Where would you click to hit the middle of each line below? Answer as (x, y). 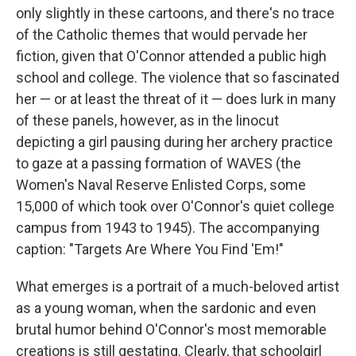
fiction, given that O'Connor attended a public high (171, 56)
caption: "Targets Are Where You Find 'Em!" (150, 250)
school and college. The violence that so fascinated (178, 78)
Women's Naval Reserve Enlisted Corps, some (161, 185)
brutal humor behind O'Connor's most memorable (171, 330)
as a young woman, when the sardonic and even (166, 308)
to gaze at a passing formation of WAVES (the (159, 164)
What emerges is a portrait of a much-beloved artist (178, 287)
